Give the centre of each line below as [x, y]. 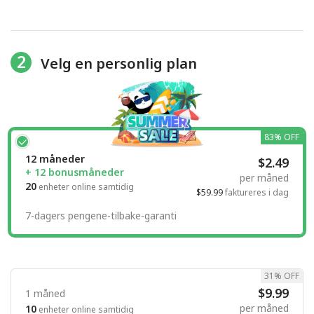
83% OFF [282, 137]
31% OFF [282, 276]
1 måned [45, 294]
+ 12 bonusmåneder [75, 172]
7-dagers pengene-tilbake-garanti [101, 216]
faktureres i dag [256, 193]
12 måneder [55, 159]
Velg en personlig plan [118, 63]
